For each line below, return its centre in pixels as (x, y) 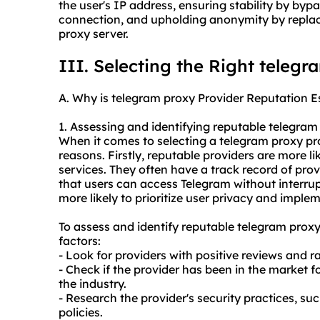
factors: (80, 241)
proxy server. (94, 34)
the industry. (92, 284)
